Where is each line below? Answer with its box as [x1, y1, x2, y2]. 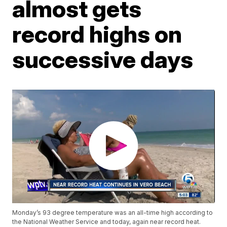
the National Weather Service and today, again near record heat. [12, 218, 201, 226]
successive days [12, 45, 194, 73]
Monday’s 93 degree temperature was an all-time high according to [12, 209, 213, 217]
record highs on [12, 20, 182, 48]
